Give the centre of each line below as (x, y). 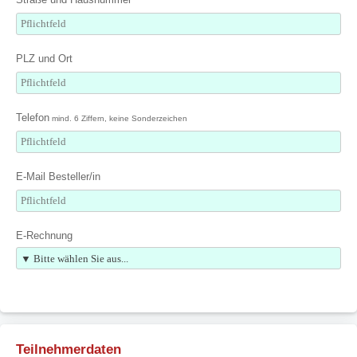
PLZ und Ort (44, 59)
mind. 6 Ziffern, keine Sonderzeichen (118, 118)
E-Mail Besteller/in (58, 177)
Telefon (33, 118)
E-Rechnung (44, 235)
